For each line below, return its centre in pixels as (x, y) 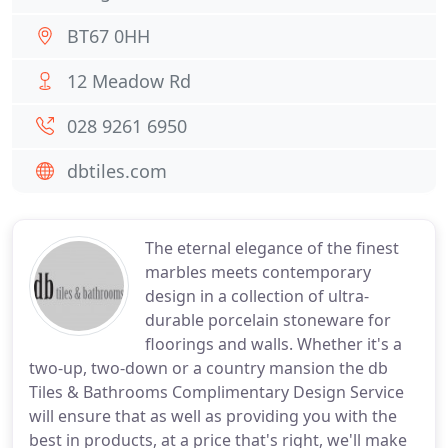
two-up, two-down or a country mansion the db (208, 368)
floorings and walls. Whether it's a (273, 344)
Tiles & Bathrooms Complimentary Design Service (216, 392)
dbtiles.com (117, 171)
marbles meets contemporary (258, 272)
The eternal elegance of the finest (272, 248)
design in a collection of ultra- (257, 296)
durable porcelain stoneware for (268, 320)
